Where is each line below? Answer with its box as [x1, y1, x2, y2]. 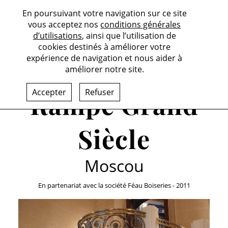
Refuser [85, 87, 115, 98]
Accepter [32, 87, 67, 98]
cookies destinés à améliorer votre [38, 41, 171, 52]
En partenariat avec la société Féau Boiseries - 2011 [38, 181, 190, 190]
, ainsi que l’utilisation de [81, 30, 176, 41]
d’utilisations [33, 30, 82, 41]
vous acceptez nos [28, 19, 101, 30]
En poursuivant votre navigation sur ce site [22, 8, 187, 19]
